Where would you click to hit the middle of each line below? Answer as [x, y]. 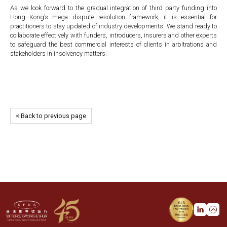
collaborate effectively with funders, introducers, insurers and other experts [113, 35]
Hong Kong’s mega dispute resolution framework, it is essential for [113, 17]
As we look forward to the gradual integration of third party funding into [113, 8]
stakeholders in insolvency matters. [59, 54]
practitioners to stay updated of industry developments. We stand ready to [113, 26]
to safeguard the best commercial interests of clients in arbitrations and [113, 45]
